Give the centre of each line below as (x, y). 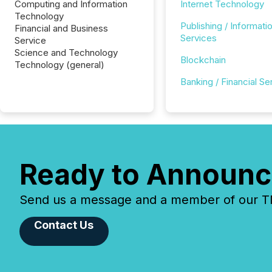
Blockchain (203, 60)
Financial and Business (61, 28)
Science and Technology (66, 53)
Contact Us (64, 225)
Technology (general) (59, 65)
